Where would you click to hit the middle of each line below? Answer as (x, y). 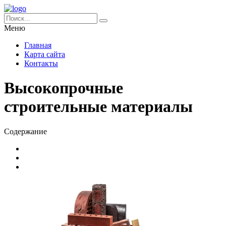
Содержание (25, 131)
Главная (38, 45)
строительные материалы (98, 107)
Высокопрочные (64, 88)
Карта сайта (45, 54)
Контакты (41, 63)
